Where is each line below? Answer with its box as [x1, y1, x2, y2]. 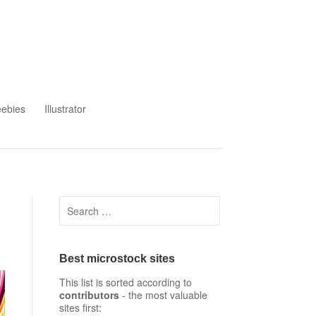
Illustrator [44, 101, 87, 116]
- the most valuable [119, 288, 207, 303]
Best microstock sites [59, 252, 175, 265]
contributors [59, 288, 119, 303]
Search [58, 195, 92, 209]
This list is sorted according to [59, 275, 192, 290]
